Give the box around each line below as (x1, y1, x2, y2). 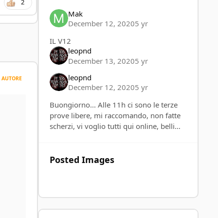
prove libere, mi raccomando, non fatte (50, 110, 181, 121)
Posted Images (50, 154, 115, 166)
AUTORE (1, 74, 22, 82)
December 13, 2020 (68, 55, 135, 66)
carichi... (50, 132, 78, 142)
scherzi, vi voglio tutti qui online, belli (50, 121, 175, 131)
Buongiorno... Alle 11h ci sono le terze (50, 100, 178, 110)
